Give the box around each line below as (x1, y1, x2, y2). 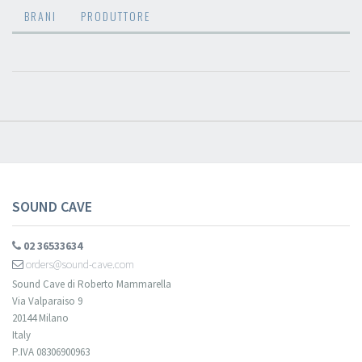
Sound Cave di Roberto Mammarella (12, 276, 171, 291)
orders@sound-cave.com (23, 256, 134, 271)
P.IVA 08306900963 (12, 344, 90, 359)
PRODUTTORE (81, 6, 150, 24)
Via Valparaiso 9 (12, 293, 82, 308)
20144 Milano (12, 310, 69, 325)
